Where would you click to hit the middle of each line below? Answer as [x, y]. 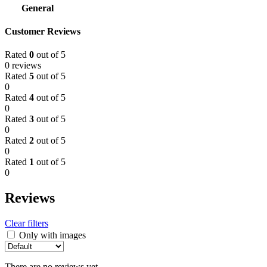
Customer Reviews [43, 32]
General [38, 8]
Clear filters [27, 223]
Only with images [52, 235]
